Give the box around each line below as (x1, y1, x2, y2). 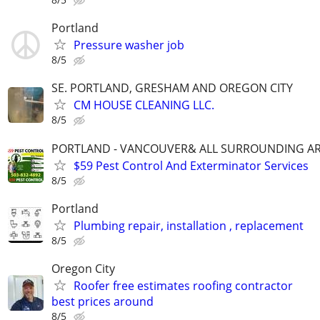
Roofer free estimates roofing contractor (74, 277, 293, 294)
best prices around (51, 293, 154, 309)
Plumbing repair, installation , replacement (74, 217, 304, 234)
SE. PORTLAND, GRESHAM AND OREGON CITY (51, 80, 293, 96)
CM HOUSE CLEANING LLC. (74, 97, 214, 114)
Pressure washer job (74, 37, 184, 54)
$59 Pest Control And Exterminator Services (74, 157, 309, 174)
